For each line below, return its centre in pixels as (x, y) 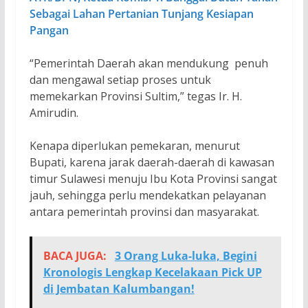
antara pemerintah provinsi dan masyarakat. (145, 211)
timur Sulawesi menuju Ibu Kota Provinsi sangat (153, 178)
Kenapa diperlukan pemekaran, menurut (134, 145)
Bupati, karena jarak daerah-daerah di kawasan (152, 162)
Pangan (49, 30)
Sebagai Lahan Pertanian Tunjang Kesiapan (141, 13)
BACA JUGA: (76, 255)
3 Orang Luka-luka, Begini (186, 255)
